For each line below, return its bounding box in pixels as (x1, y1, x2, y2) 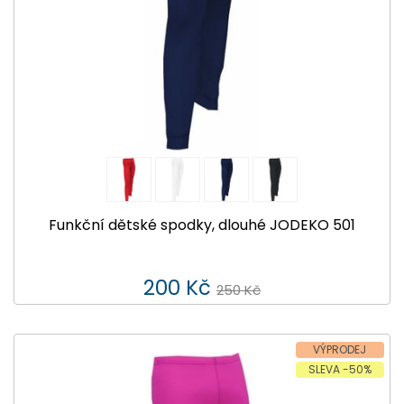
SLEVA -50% (308, 362, 372, 378)
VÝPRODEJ (313, 342, 367, 358)
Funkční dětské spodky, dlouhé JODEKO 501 (49, 214, 355, 235)
